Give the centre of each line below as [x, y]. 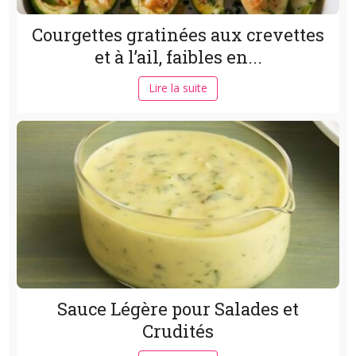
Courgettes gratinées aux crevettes [178, 34]
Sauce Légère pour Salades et [178, 308]
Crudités [178, 331]
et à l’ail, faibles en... [178, 56]
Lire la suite [178, 87]
